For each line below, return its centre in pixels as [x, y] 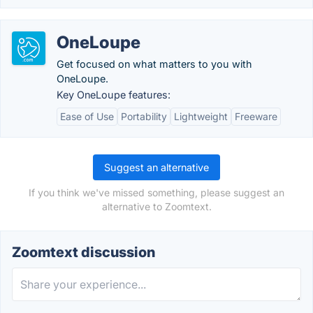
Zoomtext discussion [83, 252]
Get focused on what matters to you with [154, 64]
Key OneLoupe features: [114, 95]
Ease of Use [87, 116]
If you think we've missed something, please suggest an [156, 192]
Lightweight [201, 116]
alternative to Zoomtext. [156, 206]
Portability [144, 116]
